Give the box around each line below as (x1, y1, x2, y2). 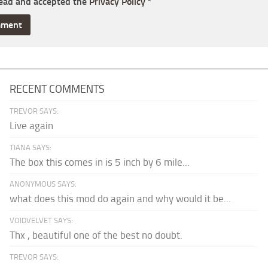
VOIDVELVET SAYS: (10, 216, 74, 226)
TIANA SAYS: (10, 143, 52, 153)
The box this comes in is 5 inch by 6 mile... (10, 156, 190, 169)
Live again (10, 120, 54, 132)
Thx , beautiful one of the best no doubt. (10, 229, 183, 242)
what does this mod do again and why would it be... (10, 193, 232, 205)
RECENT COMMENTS (10, 83, 105, 96)
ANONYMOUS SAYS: (10, 179, 77, 189)
